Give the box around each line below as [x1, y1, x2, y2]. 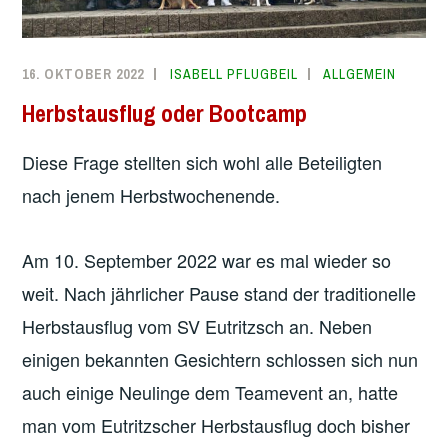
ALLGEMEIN [323, 65, 397, 84]
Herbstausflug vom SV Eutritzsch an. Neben [22, 313, 373, 340]
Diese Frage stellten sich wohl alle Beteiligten [22, 148, 383, 175]
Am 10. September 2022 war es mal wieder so [22, 247, 392, 274]
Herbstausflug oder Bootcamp [22, 96, 308, 129]
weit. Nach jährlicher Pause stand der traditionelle [22, 280, 417, 307]
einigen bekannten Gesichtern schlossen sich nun [22, 346, 419, 373]
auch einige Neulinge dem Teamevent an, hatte [22, 379, 399, 406]
